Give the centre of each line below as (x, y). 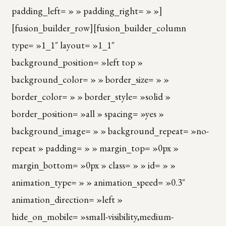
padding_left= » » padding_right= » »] (87, 11)
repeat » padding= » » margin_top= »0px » (95, 148)
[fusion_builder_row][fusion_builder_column (99, 28)
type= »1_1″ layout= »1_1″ (63, 45)
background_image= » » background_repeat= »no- (110, 131)
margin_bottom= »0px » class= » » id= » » (93, 165)
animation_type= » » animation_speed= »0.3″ (98, 182)
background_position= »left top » (77, 62)
